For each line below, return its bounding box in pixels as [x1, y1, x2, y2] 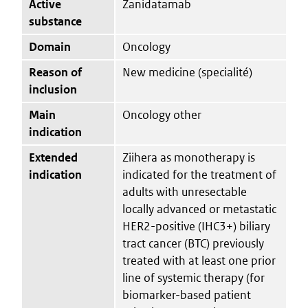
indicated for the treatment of [122, 166, 276, 182]
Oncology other [122, 107, 201, 122]
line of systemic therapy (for [122, 269, 265, 285]
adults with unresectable [122, 184, 247, 199]
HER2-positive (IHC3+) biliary [122, 218, 270, 234]
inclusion [29, 81, 77, 97]
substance [29, 13, 82, 29]
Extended [29, 149, 78, 165]
